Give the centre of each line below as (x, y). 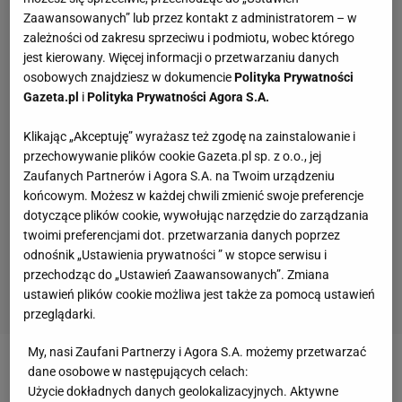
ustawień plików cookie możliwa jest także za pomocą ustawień (200, 294)
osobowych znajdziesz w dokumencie (129, 77)
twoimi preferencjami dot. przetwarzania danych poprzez (182, 235)
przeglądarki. (60, 314)
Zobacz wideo (65, 373)
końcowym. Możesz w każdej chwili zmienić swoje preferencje (194, 195)
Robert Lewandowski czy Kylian (229, 373)
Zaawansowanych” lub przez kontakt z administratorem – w (191, 17)
